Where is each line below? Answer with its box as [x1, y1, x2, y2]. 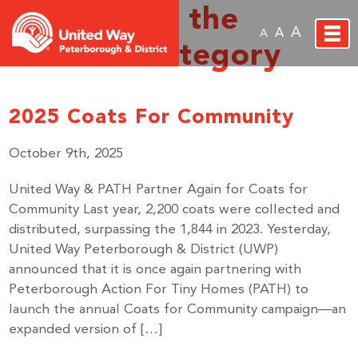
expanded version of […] [9, 323, 163, 336]
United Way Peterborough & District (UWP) [9, 243, 279, 257]
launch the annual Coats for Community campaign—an [9, 303, 347, 316]
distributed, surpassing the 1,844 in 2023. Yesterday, [9, 223, 332, 237]
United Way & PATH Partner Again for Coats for [9, 183, 308, 197]
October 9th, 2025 [9, 147, 124, 161]
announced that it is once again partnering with [9, 263, 302, 276]
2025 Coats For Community [9, 104, 295, 128]
